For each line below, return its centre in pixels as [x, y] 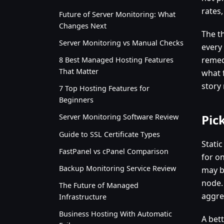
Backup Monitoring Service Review [117, 168]
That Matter [79, 71]
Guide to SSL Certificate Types [109, 134]
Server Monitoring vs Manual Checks [121, 42]
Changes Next [83, 25]
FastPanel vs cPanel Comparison [114, 151]
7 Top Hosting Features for [104, 88]
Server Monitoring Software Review [119, 117]
